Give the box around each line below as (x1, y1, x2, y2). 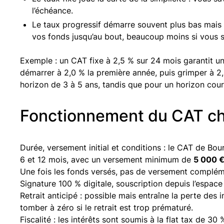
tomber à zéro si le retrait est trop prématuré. (20, 202, 193, 212)
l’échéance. (32, 5, 73, 15)
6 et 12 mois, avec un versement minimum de (20, 154, 193, 164)
